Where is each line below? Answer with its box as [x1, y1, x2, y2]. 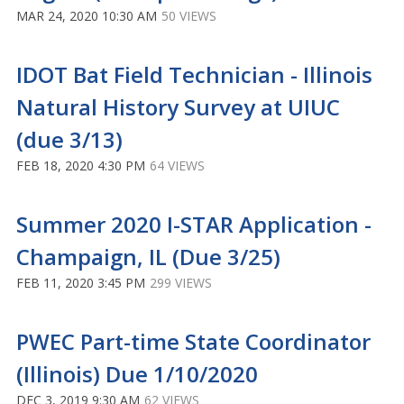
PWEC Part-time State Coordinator [16, 326, 371, 356]
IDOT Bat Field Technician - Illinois [16, 60, 372, 89]
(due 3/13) [16, 124, 123, 154]
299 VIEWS [150, 274, 212, 291]
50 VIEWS [161, 7, 216, 24]
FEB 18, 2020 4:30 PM [16, 157, 145, 174]
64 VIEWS [150, 157, 205, 174]
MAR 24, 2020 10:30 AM [16, 7, 157, 24]
